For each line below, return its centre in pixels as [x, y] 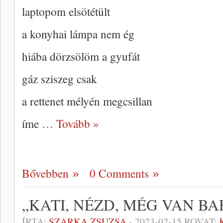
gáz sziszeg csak [59, 79]
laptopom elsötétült [66, 11]
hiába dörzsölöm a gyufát [81, 56]
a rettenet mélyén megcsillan [87, 101]
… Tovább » [70, 123]
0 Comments [119, 173]
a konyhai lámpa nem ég [78, 34]
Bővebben [45, 173]
